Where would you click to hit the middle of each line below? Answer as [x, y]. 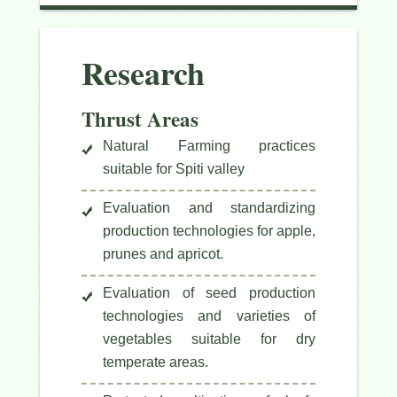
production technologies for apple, [209, 231]
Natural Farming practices [209, 146]
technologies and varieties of [209, 316]
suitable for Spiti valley [174, 169]
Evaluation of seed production [209, 293]
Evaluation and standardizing [209, 208]
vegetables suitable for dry [209, 339]
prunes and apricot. [163, 254]
